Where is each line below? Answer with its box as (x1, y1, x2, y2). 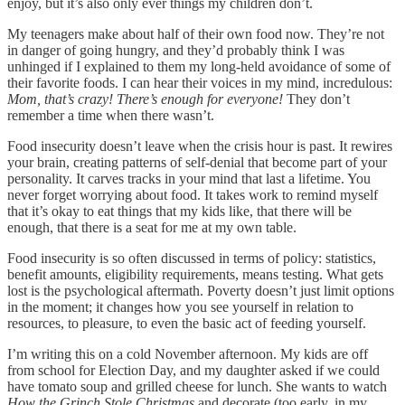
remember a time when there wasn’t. (7, 107, 214, 123)
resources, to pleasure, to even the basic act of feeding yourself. (7, 315, 366, 331)
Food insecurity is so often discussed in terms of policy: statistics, (7, 250, 376, 266)
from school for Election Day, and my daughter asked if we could (7, 362, 380, 378)
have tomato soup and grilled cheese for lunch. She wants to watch (7, 378, 387, 394)
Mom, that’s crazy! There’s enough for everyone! (7, 90, 283, 107)
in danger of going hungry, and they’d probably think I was (7, 42, 344, 58)
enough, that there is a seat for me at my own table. (7, 219, 297, 235)
